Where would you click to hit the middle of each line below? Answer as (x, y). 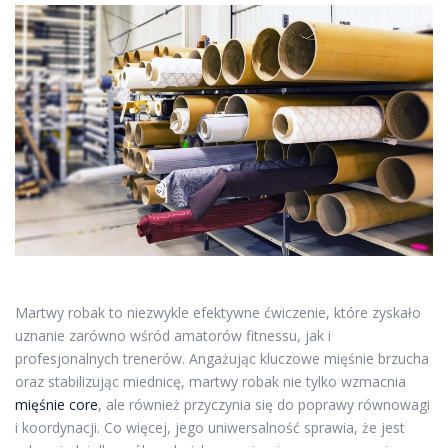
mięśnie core (56, 404)
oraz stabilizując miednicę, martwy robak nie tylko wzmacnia (210, 381)
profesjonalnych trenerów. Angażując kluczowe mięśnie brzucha (222, 358)
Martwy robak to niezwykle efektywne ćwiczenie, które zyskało (218, 312)
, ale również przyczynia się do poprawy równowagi (264, 404)
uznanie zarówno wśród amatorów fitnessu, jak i (173, 335)
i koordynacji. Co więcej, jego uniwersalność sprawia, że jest (210, 427)
